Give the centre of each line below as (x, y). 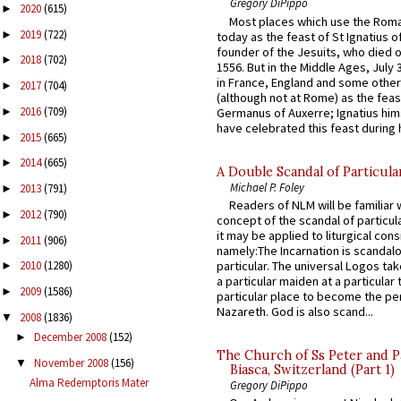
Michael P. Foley (267, 187)
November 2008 (72, 363)
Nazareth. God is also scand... (295, 312)
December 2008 (71, 337)
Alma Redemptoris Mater (90, 383)
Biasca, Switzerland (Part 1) (312, 370)
